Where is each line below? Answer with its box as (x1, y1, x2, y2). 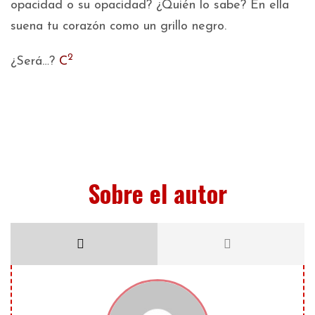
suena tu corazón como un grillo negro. (11, 20, 226, 34)
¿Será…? (11, 55, 59, 69)
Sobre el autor (88, 175, 227, 212)
